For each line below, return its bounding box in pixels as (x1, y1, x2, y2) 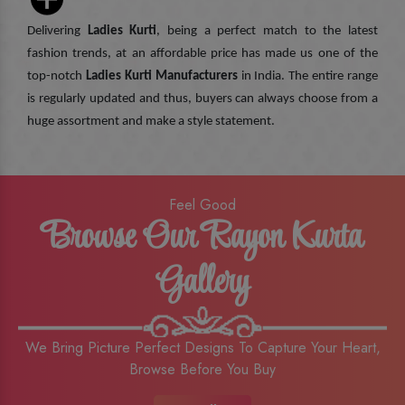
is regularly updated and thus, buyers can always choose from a (27, 92, 378, 107)
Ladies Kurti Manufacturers (82, 70, 238, 84)
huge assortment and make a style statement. (27, 115, 275, 129)
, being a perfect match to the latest (156, 24, 379, 39)
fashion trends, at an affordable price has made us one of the (27, 47, 378, 61)
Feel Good (169, 194, 236, 216)
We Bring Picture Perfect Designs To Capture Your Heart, (24, 337, 381, 359)
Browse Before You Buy (129, 359, 276, 381)
